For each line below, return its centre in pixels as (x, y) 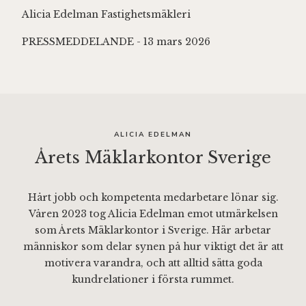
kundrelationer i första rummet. (153, 279)
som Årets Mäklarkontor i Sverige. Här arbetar (153, 230)
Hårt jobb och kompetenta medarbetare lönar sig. (153, 197)
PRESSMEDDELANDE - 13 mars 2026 (116, 41)
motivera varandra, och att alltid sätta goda (153, 263)
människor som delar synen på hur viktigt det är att (153, 246)
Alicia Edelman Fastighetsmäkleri (106, 14)
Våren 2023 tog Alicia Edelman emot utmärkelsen (153, 213)
